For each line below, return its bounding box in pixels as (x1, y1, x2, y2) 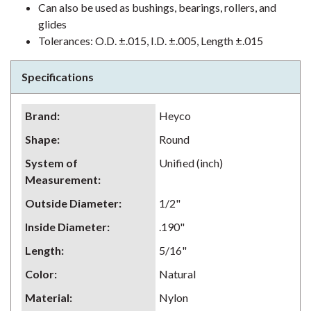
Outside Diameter (25, 196, 119, 210)
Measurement (25, 173, 98, 186)
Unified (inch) (159, 156, 223, 169)
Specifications (22, 70, 94, 83)
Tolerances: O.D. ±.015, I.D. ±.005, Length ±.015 (38, 34, 263, 47)
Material (25, 291, 69, 304)
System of (25, 156, 78, 169)
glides (38, 17, 67, 31)
